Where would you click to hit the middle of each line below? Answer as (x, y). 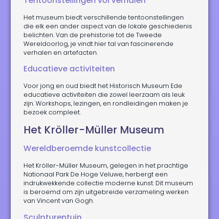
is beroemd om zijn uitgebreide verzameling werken (106, 192)
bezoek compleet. (52, 112)
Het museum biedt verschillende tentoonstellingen (104, 17)
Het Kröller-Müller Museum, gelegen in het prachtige (106, 166)
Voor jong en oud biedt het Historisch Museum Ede (103, 86)
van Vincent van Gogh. (59, 201)
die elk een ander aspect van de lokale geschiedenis (108, 26)
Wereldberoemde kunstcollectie (88, 149)
